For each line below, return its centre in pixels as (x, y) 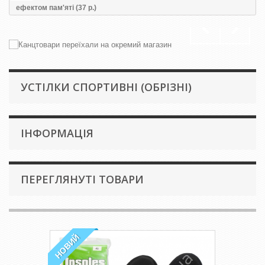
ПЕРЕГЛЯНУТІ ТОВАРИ (82, 179)
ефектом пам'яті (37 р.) (56, 8)
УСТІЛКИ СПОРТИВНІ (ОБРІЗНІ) (106, 87)
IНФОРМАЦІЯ (57, 133)
